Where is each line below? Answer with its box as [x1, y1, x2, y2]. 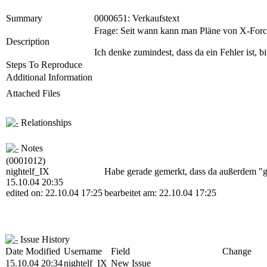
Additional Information [6, 72, 92, 82]
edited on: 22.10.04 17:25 [6, 188, 103, 198]
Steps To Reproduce [6, 60, 82, 70]
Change [222, 246, 252, 256]
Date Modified [5, 246, 60, 256]
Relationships [18, 117, 72, 128]
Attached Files [6, 88, 60, 98]
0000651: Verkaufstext [94, 13, 179, 23]
